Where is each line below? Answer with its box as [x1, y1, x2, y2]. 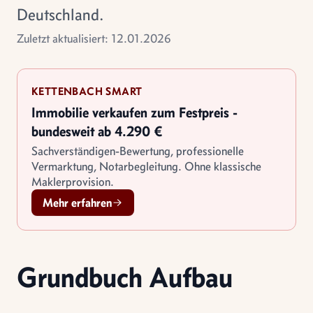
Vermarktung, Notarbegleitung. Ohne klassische [31, 159, 261, 174]
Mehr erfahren [43, 195, 112, 210]
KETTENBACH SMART [31, 85, 143, 98]
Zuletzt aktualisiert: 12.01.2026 [17, 31, 171, 46]
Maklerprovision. [31, 174, 114, 189]
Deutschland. [17, 4, 103, 24]
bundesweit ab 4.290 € [31, 122, 163, 140]
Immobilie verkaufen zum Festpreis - [31, 103, 238, 121]
